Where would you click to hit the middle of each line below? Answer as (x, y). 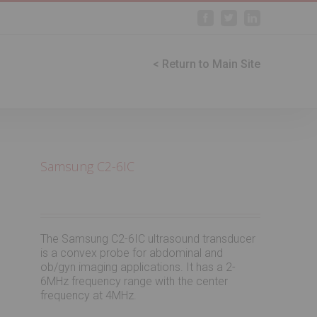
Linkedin (274, 17)
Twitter (246, 17)
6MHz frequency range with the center (134, 281)
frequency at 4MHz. (89, 295)
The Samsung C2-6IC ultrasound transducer (148, 239)
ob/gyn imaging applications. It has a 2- (138, 267)
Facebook (228, 17)
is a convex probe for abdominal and (132, 253)
